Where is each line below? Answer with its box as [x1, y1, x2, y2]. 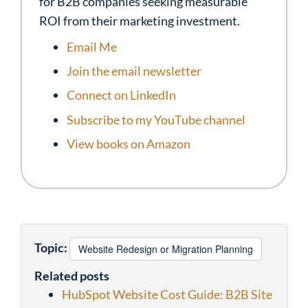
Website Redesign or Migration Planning [78, 241, 253, 256]
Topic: [34, 239, 69, 255]
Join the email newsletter [67, 63, 201, 79]
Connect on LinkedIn [67, 87, 176, 103]
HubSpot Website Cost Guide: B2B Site [62, 286, 272, 302]
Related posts [34, 267, 109, 283]
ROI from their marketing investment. [39, 13, 240, 28]
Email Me [67, 39, 117, 54]
